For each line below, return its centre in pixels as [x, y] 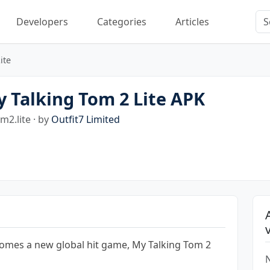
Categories [122, 21]
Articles [192, 21]
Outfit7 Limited [86, 119]
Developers [42, 21]
